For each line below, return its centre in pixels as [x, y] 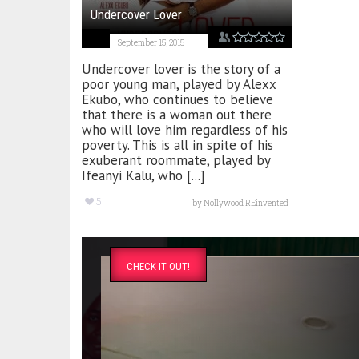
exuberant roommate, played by [176, 160]
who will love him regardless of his [185, 129]
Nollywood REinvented [246, 203]
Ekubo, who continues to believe [177, 99]
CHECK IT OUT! [158, 266]
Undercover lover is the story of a [181, 69]
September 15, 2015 [151, 42]
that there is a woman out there [177, 114]
